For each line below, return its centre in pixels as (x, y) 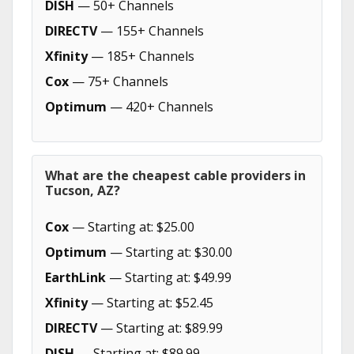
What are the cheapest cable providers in (175, 175)
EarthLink (75, 277)
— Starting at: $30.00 (169, 252)
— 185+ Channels (141, 56)
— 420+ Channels (160, 107)
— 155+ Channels (151, 31)
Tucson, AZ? (83, 190)
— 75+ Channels (119, 81)
